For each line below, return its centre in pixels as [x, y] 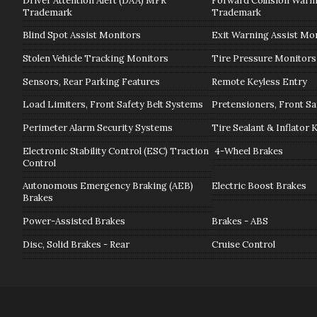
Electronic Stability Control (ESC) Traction [115, 151]
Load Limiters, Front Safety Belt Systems [113, 105]
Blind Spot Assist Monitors [81, 35]
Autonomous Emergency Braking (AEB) [108, 186]
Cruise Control [243, 244]
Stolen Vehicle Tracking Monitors [95, 59]
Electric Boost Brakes [259, 186]
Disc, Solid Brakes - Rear [76, 244]
